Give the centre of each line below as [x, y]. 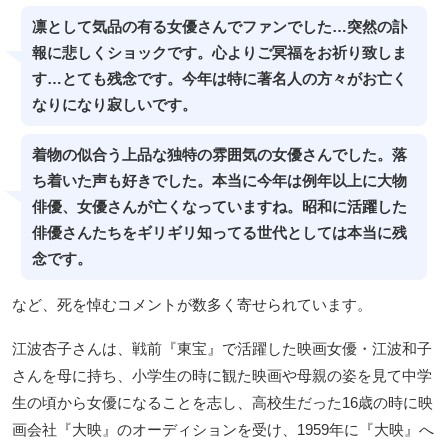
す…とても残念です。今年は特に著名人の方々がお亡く [219, 79]
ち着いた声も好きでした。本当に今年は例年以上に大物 [219, 181]
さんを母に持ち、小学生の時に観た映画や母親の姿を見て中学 [222, 376]
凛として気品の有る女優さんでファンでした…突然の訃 [219, 27]
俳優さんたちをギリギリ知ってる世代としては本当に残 [219, 233]
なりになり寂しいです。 [114, 105]
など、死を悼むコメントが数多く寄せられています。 [192, 305]
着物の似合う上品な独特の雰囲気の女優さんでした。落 [219, 155]
